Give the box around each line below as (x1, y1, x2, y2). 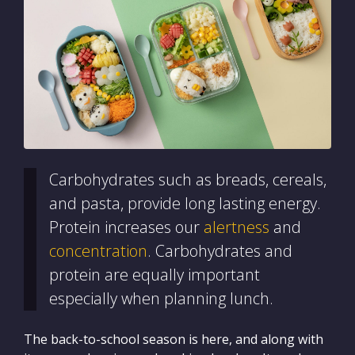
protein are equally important (49, 263, 260, 285)
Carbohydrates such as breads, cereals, (49, 168, 326, 190)
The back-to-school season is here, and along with (24, 330, 323, 348)
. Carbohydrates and (147, 239, 292, 261)
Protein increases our (49, 216, 204, 238)
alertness (204, 216, 269, 238)
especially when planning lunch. (49, 287, 273, 309)
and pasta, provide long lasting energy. (49, 192, 321, 214)
